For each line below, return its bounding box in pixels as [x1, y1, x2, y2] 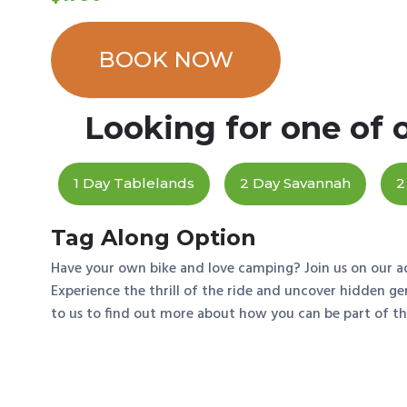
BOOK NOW [97, 45, 233, 73]
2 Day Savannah [240, 174, 352, 192]
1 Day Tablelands [74, 174, 195, 192]
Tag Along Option [50, 223, 256, 251]
